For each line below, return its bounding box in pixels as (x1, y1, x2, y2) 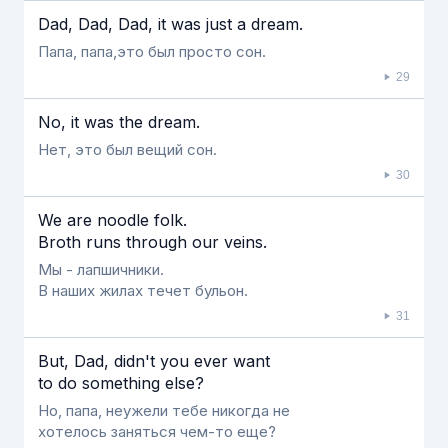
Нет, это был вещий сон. (38, 140, 217, 159)
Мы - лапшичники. (38, 260, 164, 279)
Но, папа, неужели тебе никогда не (38, 401, 290, 420)
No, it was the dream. (38, 112, 200, 132)
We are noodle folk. (38, 210, 187, 230)
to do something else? (38, 373, 204, 393)
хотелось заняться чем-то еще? (38, 422, 276, 441)
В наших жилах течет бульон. (38, 281, 248, 300)
